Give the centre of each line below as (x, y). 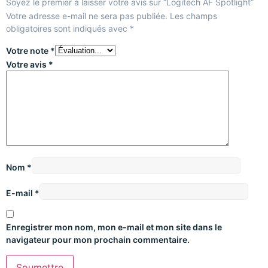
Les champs (194, 16)
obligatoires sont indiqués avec (68, 29)
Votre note (28, 51)
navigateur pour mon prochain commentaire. (98, 240)
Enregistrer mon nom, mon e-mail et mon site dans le (114, 227)
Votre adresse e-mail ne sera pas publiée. (87, 16)
